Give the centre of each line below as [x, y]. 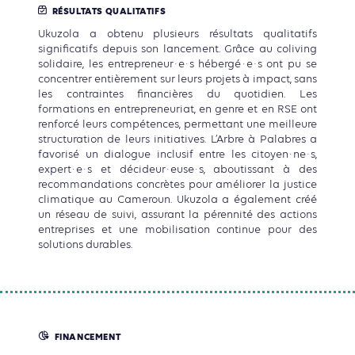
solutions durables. [85, 245]
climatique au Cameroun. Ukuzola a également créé [177, 200]
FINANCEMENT [88, 338]
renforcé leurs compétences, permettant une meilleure [177, 125]
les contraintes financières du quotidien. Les [177, 95]
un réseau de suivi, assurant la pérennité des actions [177, 215]
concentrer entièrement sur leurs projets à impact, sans [177, 80]
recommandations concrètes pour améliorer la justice [177, 185]
